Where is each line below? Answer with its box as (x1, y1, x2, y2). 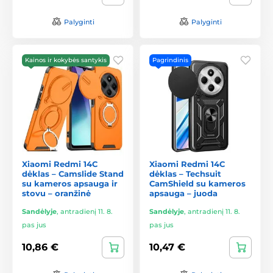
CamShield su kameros (149, 178, 246, 188)
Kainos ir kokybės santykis (25, 55, 107, 64)
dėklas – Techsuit (149, 168, 221, 179)
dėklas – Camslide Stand (22, 168, 124, 179)
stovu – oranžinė (22, 188, 91, 198)
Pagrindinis (152, 55, 188, 64)
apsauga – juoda (149, 188, 218, 198)
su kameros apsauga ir (22, 178, 118, 188)
